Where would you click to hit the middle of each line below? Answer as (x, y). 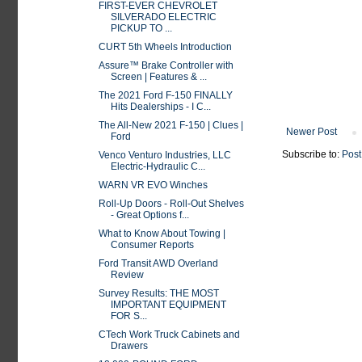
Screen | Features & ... (158, 77)
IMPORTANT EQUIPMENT (168, 305)
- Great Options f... (149, 215)
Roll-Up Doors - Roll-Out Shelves (171, 204)
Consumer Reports (152, 245)
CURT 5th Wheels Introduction (165, 47)
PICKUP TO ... (141, 28)
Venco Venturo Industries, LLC (164, 155)
